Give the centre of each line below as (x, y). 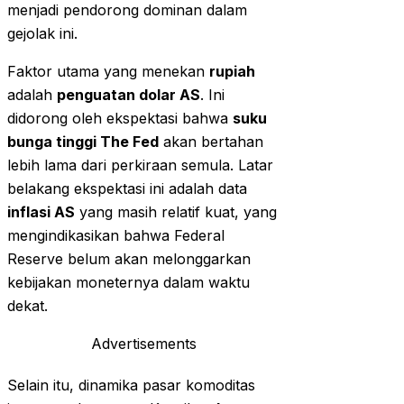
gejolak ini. (42, 34)
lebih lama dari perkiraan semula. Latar (140, 165)
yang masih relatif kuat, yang (176, 212)
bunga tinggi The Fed (83, 142)
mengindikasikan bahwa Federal (116, 236)
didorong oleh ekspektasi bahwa (120, 119)
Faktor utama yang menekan (108, 72)
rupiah (232, 72)
